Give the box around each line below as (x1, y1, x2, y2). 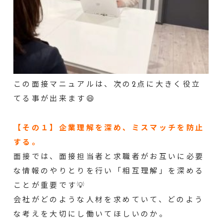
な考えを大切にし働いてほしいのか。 (13, 211, 168, 219)
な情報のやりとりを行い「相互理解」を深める (13, 167, 205, 175)
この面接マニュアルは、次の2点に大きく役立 (13, 81, 201, 89)
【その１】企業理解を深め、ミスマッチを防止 (13, 124, 205, 132)
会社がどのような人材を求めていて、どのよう (13, 196, 204, 204)
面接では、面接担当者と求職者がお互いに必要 (13, 153, 205, 161)
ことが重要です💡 (13, 182, 86, 190)
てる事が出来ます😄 (13, 95, 96, 103)
